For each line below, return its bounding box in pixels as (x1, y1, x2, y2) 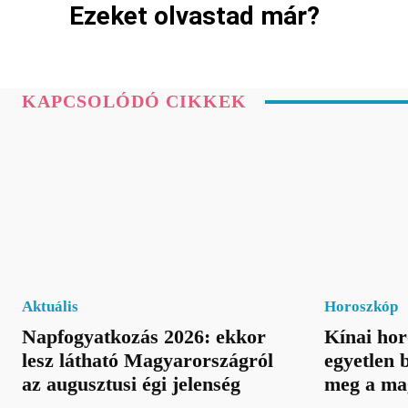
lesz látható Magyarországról (22, 348, 273, 372)
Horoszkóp (323, 297, 398, 315)
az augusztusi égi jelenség (22, 372, 240, 395)
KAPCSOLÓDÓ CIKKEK (22, 91, 247, 112)
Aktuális (22, 297, 78, 315)
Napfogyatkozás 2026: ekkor (22, 324, 266, 348)
